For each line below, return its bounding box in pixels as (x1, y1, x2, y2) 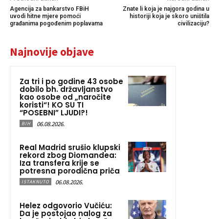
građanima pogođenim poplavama (10, 20, 103, 27)
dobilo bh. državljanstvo (20, 84, 113, 95)
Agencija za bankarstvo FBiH (10, 5, 89, 13)
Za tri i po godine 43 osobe (20, 76, 123, 87)
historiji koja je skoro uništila (129, 13, 209, 20)
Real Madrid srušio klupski (20, 142, 120, 153)
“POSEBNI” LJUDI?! (20, 108, 88, 118)
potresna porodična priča (20, 166, 120, 176)
